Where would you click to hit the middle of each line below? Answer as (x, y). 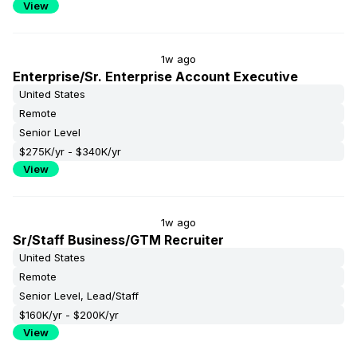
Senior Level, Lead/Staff (79, 296)
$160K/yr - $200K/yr (69, 315)
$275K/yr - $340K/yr (70, 151)
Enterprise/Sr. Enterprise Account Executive (155, 76)
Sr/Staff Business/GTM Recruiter (118, 240)
